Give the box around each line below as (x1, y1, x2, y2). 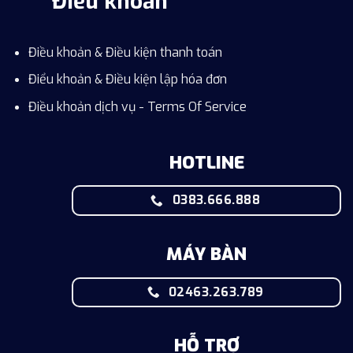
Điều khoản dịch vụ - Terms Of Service (28, 98, 247, 115)
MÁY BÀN (166, 242, 247, 266)
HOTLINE (169, 150, 244, 175)
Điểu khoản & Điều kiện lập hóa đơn (28, 71, 227, 88)
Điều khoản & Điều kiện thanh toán (28, 43, 222, 61)
